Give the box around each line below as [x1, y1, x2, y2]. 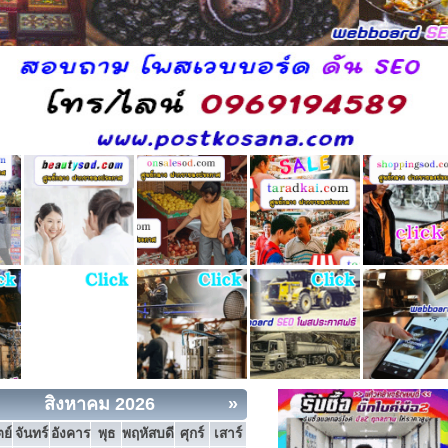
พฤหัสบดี [122, 425, 174, 441]
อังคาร [50, 425, 90, 441]
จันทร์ [14, 425, 48, 441]
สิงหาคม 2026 [44, 393, 155, 414]
